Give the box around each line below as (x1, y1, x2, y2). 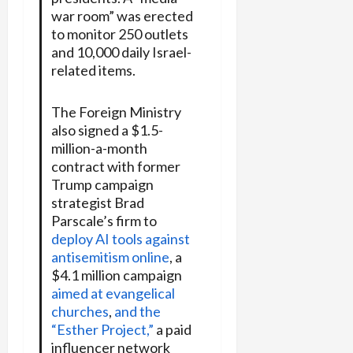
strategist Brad (50, 194, 144, 212)
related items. (50, 61, 136, 80)
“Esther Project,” (50, 321, 154, 339)
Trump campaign (50, 176, 154, 194)
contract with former (50, 158, 180, 176)
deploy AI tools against (50, 230, 190, 248)
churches (50, 303, 109, 321)
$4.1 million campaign (50, 266, 182, 284)
